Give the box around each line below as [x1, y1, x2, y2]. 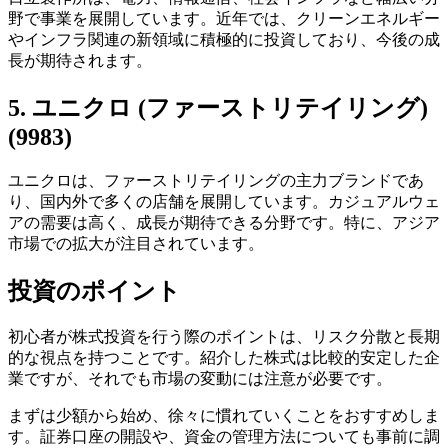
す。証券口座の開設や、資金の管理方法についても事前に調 [8, 427, 440, 445]
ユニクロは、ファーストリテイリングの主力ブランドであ [8, 171, 424, 189]
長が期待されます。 [8, 51, 152, 69]
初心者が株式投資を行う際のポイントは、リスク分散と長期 [8, 327, 440, 345]
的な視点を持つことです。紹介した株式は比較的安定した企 [8, 348, 440, 366]
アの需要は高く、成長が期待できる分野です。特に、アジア [8, 213, 440, 231]
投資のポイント [8, 277, 181, 304]
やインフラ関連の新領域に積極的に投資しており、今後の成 [8, 30, 440, 48]
